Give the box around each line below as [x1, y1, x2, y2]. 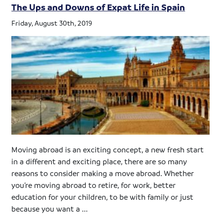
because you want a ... [11, 203, 88, 214]
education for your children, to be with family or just [11, 191, 194, 202]
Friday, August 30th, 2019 [11, 18, 93, 28]
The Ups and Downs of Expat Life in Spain [11, 1, 185, 13]
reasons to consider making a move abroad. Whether [11, 168, 194, 178]
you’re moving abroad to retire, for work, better [11, 180, 176, 190]
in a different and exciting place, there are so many [11, 156, 187, 166]
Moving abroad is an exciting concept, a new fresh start [11, 144, 204, 154]
